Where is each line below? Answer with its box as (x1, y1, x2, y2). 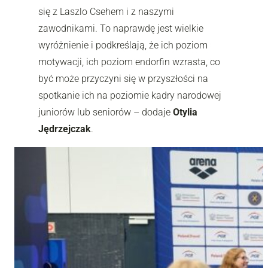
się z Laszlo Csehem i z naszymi (38, 5, 174, 17)
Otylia (173, 106, 197, 118)
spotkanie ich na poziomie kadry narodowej (38, 89, 221, 101)
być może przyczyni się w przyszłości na (38, 72, 208, 84)
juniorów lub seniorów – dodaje (38, 106, 173, 118)
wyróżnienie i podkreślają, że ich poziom (38, 39, 208, 51)
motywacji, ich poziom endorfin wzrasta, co (38, 56, 220, 68)
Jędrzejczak (38, 123, 91, 135)
